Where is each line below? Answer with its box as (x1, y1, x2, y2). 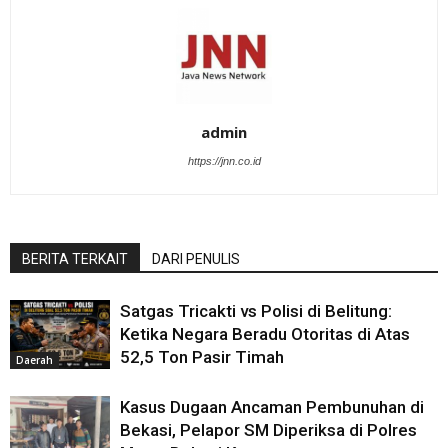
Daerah (16, 353, 53, 368)
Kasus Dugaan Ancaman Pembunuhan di (120, 397, 424, 418)
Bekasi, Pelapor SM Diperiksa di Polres (120, 420, 417, 441)
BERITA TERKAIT (22, 251, 128, 268)
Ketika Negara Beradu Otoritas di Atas (120, 324, 410, 345)
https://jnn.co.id (187, 155, 261, 168)
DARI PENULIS (152, 251, 240, 268)
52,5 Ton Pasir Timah (120, 347, 284, 368)
